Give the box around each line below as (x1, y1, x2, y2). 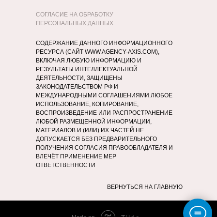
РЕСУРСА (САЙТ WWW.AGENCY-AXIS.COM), (36, 48, 159, 55)
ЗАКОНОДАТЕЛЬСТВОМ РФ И (36, 83, 118, 90)
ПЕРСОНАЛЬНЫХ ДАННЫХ (36, 20, 113, 27)
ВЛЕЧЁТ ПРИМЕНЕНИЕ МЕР (36, 153, 116, 160)
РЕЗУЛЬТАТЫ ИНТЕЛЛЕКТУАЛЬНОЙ (36, 66, 138, 73)
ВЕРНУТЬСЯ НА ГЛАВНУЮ (107, 184, 183, 190)
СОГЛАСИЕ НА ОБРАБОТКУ (36, 11, 113, 18)
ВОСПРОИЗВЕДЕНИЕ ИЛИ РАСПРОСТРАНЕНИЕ (36, 109, 172, 116)
